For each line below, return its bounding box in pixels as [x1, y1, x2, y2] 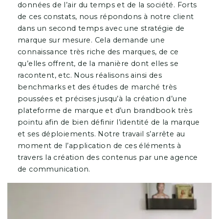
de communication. [17, 164, 90, 174]
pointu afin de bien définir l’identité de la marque [17, 117, 200, 127]
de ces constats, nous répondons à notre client [17, 12, 194, 21]
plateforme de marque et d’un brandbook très [17, 106, 193, 115]
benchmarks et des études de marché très [17, 82, 177, 91]
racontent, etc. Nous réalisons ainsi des [17, 70, 162, 80]
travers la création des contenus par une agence [17, 153, 198, 162]
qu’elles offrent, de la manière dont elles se [17, 59, 178, 68]
